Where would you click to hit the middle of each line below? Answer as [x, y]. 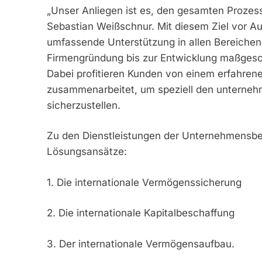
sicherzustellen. [83, 105]
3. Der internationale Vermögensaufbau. [140, 244]
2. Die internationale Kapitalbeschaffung [140, 213]
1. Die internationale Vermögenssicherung [144, 182]
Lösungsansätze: [87, 152]
